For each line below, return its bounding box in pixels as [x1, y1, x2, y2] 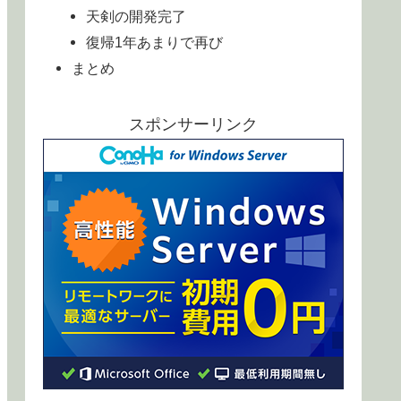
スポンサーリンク [129, 115, 258, 134]
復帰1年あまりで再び [86, 33, 224, 50]
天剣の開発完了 [86, 7, 187, 24]
